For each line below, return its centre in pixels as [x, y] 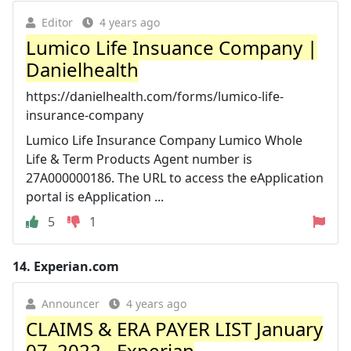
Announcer [71, 303]
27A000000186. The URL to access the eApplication [175, 177]
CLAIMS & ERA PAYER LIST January [174, 328]
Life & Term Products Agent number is [139, 159]
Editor [57, 22]
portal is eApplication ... [95, 196]
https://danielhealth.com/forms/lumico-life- [155, 96]
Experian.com [76, 266]
